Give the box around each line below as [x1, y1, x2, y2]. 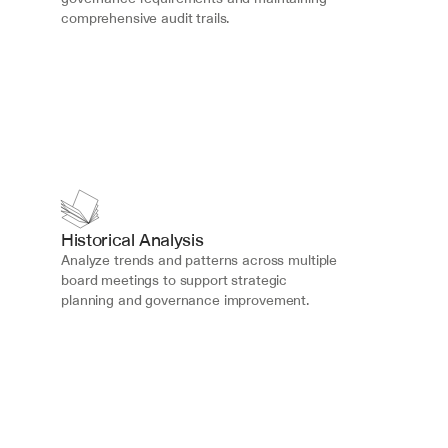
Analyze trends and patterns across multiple [61, 250, 338, 270]
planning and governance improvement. [61, 290, 310, 310]
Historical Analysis [61, 227, 204, 252]
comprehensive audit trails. [61, 8, 230, 28]
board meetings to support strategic [61, 270, 288, 290]
